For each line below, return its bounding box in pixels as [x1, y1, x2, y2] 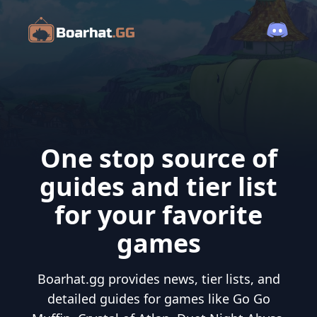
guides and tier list [40, 169, 277, 204]
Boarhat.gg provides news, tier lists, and [37, 270, 280, 288]
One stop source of [40, 141, 277, 176]
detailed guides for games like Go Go [47, 290, 270, 308]
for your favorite [54, 197, 263, 233]
